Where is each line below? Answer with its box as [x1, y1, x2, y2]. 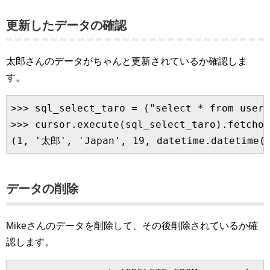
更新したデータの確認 [6, 19, 127, 32]
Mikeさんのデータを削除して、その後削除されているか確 [6, 221, 258, 231]
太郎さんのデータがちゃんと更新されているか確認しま [6, 56, 247, 66]
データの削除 [6, 182, 78, 195]
